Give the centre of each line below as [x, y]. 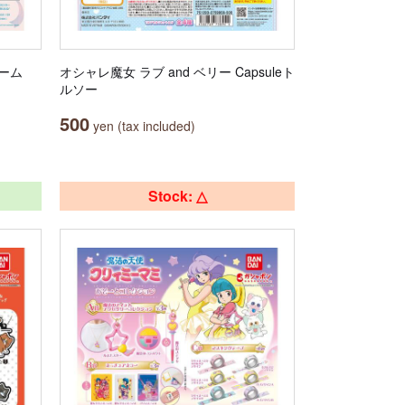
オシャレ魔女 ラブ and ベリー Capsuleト [177, 71]
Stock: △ [177, 196]
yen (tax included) [142, 126]
